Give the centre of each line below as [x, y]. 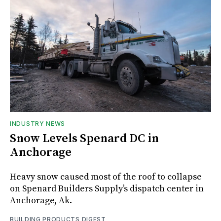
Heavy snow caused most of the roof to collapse [106, 177]
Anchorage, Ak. [41, 200]
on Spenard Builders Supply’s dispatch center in [107, 188]
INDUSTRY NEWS [38, 123]
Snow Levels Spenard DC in [84, 138]
